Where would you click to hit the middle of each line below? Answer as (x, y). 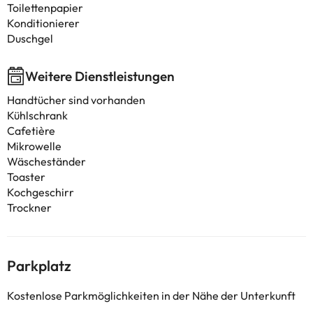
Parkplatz (39, 265)
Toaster (26, 177)
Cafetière (31, 131)
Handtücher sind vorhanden (76, 100)
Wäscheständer (46, 161)
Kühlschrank (37, 115)
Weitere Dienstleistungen (100, 76)
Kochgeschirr (41, 192)
